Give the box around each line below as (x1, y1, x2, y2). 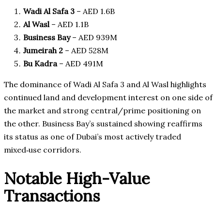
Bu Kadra (23, 58, 57, 68)
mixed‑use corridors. (4, 144, 81, 155)
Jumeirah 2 (23, 45, 63, 55)
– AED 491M (57, 58, 103, 68)
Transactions (4, 186, 100, 206)
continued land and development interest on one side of (4, 92, 213, 102)
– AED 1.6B (75, 6, 115, 16)
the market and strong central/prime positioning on (4, 105, 201, 115)
